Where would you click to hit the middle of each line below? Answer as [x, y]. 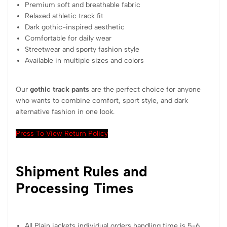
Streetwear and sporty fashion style [82, 50]
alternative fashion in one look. [65, 112]
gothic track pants [60, 90]
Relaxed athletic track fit [64, 16]
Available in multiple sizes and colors [85, 61]
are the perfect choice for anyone [145, 90]
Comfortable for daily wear [68, 39]
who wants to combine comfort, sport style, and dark [102, 101]
